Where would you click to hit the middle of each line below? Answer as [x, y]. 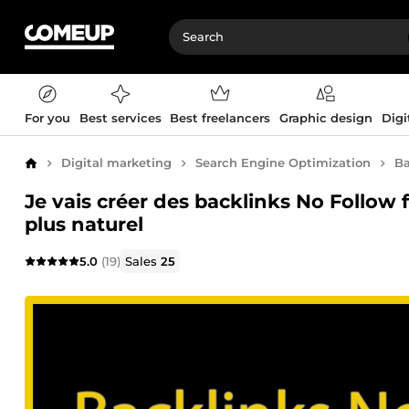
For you [47, 118]
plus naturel [84, 224]
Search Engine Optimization [283, 163]
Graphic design [325, 118]
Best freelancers [220, 118]
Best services [120, 118]
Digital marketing [116, 163]
